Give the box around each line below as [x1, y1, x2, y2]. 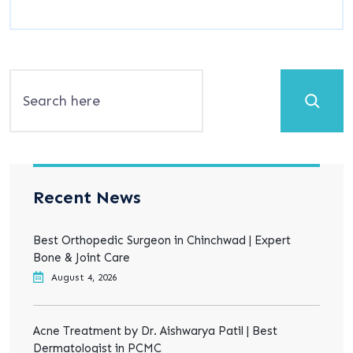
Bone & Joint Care [33, 251, 130, 265]
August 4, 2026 [51, 272, 117, 283]
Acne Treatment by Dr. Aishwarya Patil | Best [33, 324, 277, 338]
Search [9, 69, 66, 90]
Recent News [33, 187, 141, 208]
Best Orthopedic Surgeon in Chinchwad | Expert [33, 233, 291, 247]
